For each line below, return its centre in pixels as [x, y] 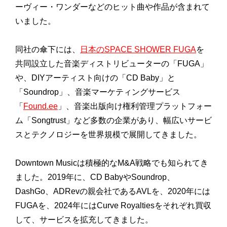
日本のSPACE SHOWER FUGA [138, 50]
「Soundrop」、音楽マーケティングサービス [98, 92]
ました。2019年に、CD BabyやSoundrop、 [95, 177]
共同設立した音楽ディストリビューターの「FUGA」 [112, 64]
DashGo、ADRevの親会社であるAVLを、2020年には [113, 192]
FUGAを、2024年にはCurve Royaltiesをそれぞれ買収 [113, 206]
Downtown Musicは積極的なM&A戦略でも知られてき [112, 163]
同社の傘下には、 [48, 50]
